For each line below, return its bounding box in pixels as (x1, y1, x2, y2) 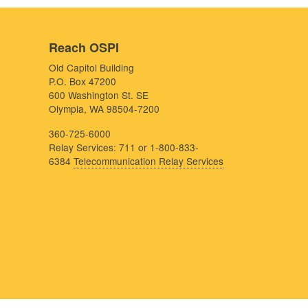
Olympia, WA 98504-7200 (49, 101, 159, 115)
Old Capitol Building (49, 60, 134, 74)
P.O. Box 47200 (49, 74, 116, 88)
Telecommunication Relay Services (74, 153, 223, 168)
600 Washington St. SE (49, 87, 148, 102)
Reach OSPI (49, 38, 119, 56)
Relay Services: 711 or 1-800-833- (49, 140, 199, 154)
